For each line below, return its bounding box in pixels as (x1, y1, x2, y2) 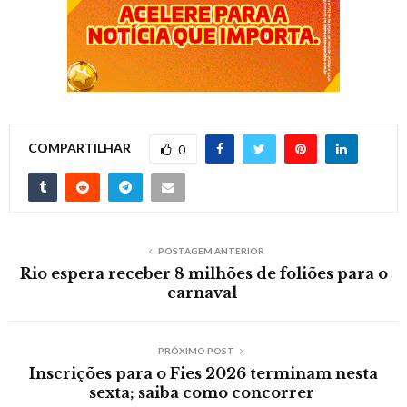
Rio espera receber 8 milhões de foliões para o (19, 263, 388, 283)
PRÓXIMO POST (158, 344, 234, 356)
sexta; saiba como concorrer (89, 382, 318, 402)
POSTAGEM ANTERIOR (157, 244, 264, 256)
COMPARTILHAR (28, 139, 131, 155)
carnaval (166, 283, 241, 302)
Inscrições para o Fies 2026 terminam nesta (29, 363, 378, 382)
